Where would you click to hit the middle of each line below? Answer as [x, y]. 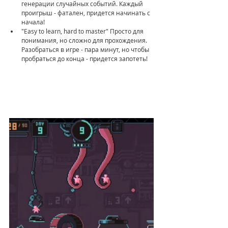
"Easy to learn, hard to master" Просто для [83, 31]
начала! [33, 22]
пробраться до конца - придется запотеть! [84, 58]
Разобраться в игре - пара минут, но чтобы [86, 49]
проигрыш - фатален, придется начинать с [87, 12]
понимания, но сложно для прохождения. [85, 40]
